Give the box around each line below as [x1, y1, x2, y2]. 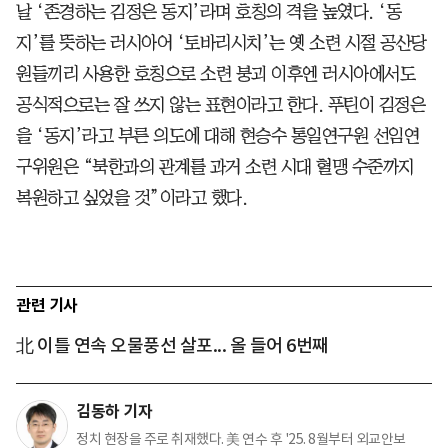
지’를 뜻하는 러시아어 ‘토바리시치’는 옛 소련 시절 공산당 [16, 33, 427, 52]
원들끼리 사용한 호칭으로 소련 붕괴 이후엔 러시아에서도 [16, 64, 415, 83]
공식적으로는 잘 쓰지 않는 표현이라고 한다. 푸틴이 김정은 [16, 95, 425, 114]
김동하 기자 [76, 400, 152, 422]
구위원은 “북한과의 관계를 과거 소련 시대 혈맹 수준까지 [16, 157, 414, 176]
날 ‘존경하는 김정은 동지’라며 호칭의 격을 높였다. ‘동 [16, 2, 401, 21]
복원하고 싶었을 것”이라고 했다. [16, 188, 247, 207]
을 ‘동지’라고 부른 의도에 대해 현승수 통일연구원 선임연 [16, 126, 419, 145]
